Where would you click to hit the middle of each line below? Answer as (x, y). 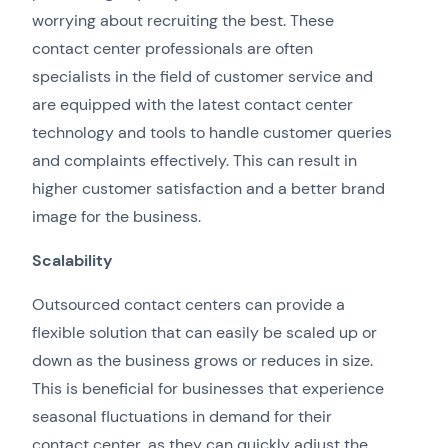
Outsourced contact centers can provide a (188, 305)
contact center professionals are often (172, 49)
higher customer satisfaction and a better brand (208, 189)
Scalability (72, 261)
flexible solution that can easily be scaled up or (204, 333)
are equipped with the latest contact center (192, 105)
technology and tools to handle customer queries (212, 133)
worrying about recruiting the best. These (183, 21)
